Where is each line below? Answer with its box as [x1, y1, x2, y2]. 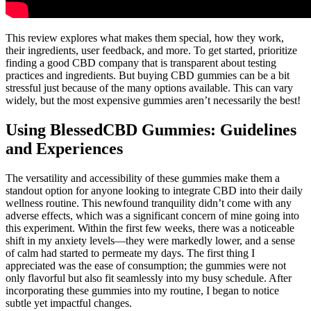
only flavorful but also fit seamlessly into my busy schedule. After [6, 272, 292, 285]
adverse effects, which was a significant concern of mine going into [6, 210, 299, 222]
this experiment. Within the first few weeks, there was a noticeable [6, 222, 294, 235]
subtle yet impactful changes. [6, 297, 132, 310]
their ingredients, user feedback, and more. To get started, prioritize [6, 44, 297, 57]
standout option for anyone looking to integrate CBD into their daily [6, 185, 303, 197]
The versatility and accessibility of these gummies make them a [6, 172, 280, 185]
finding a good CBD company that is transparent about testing [6, 57, 276, 69]
